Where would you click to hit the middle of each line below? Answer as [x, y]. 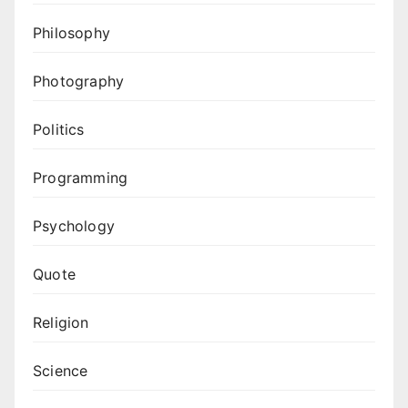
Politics [59, 130]
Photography [79, 82]
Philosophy [71, 33]
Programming [81, 178]
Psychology [74, 226]
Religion [61, 323]
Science [61, 371]
